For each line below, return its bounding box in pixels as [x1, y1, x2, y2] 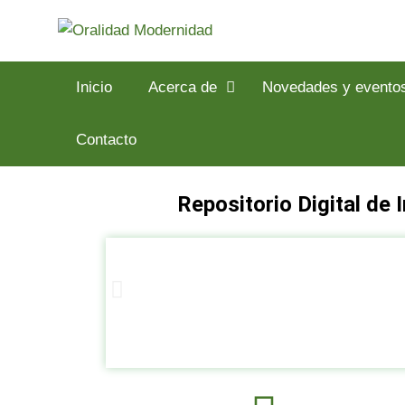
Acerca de [147, 79, 217, 96]
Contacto [75, 131, 137, 148]
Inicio [75, 79, 112, 96]
